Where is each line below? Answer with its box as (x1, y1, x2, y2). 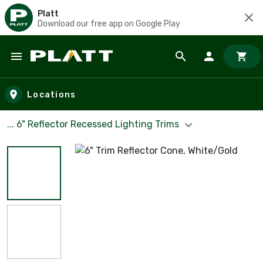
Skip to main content (11, 61, 113, 75)
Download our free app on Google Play (38, 18, 180, 29)
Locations (27, 89, 76, 100)
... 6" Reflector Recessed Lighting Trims (7, 119, 181, 130)
